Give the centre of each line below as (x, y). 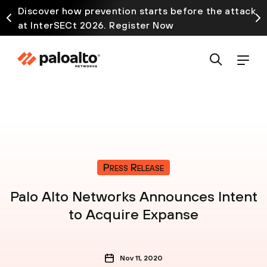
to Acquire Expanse (133, 214)
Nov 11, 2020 (141, 258)
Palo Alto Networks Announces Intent (133, 196)
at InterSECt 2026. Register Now (96, 25)
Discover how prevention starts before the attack (137, 11)
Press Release (133, 167)
